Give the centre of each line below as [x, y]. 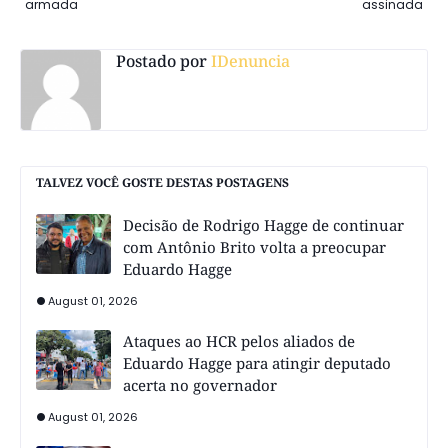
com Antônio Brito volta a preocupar [254, 247]
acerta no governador [200, 385]
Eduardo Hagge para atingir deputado [257, 363]
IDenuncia [248, 61]
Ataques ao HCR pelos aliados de [239, 341]
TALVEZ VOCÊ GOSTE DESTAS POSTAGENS [162, 183]
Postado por [161, 61]
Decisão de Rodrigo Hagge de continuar [263, 225]
